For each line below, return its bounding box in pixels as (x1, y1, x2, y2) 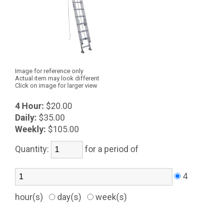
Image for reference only (15, 67, 84, 75)
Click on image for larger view (15, 82, 98, 89)
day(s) (55, 192, 88, 202)
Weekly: (15, 124, 46, 134)
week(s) (93, 192, 131, 202)
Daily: (15, 112, 37, 123)
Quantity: (15, 144, 51, 154)
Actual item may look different (15, 75, 100, 82)
